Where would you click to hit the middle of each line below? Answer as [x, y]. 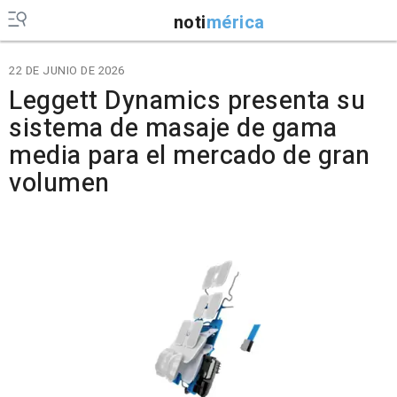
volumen [59, 183]
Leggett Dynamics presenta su [187, 101]
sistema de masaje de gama [173, 128]
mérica [235, 22]
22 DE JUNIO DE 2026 [67, 70]
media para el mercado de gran [190, 156]
